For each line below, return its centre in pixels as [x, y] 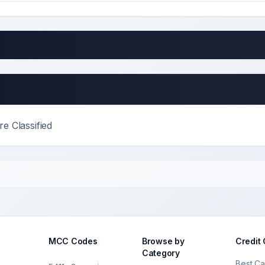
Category [161, 253]
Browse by [163, 241]
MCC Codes [73, 241]
